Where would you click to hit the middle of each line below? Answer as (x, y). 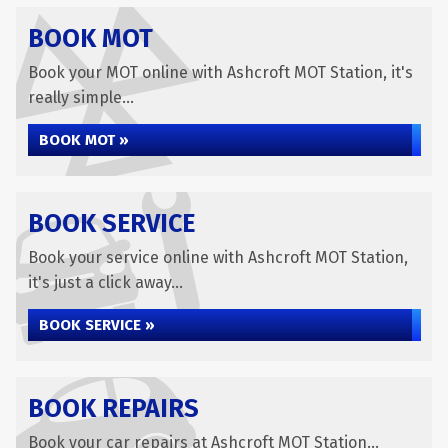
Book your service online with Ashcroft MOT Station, (218, 257)
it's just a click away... (105, 282)
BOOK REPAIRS (113, 409)
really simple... (81, 97)
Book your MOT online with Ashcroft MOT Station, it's (220, 72)
